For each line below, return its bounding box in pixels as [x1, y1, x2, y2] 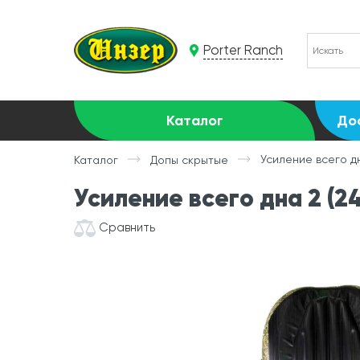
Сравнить [99, 219, 155, 235]
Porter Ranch [202, 42, 283, 58]
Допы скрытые [150, 153, 228, 166]
